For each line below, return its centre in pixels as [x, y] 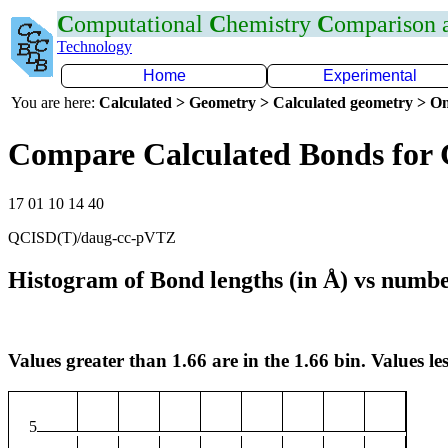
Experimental [370, 75]
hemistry [271, 24]
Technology [94, 46]
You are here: [55, 102]
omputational [141, 24]
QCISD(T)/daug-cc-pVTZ [92, 237]
